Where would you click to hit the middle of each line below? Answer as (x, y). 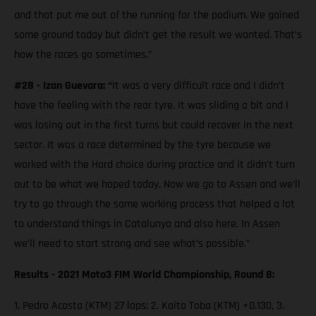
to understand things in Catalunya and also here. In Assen (147, 224)
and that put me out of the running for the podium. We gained (157, 16)
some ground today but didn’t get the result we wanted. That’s (158, 35)
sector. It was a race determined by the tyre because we (142, 145)
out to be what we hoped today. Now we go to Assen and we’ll (157, 185)
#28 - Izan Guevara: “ (63, 86)
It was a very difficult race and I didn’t (199, 86)
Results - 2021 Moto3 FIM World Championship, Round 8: (144, 275)
